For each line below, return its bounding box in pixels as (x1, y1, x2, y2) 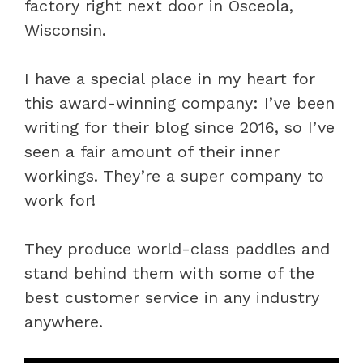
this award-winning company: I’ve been (24, 93, 335, 113)
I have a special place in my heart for (24, 69, 315, 88)
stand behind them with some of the (24, 263, 314, 283)
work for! (24, 190, 96, 210)
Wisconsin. (24, 20, 106, 40)
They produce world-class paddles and (24, 239, 330, 258)
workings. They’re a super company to (24, 166, 324, 186)
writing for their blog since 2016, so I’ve (24, 117, 335, 137)
